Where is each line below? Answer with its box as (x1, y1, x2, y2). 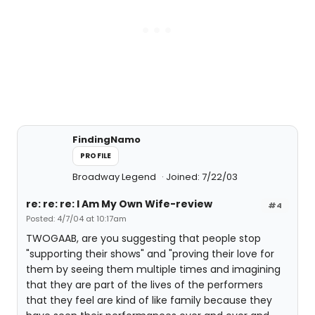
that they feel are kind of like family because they (26, 293, 272, 307)
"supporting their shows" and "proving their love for (26, 247, 274, 261)
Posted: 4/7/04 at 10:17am (26, 213, 127, 224)
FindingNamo (72, 133, 141, 146)
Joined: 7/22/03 (166, 170, 238, 184)
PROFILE (80, 150, 112, 161)
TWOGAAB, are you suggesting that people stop (26, 231, 261, 245)
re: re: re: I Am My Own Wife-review (26, 197, 212, 211)
